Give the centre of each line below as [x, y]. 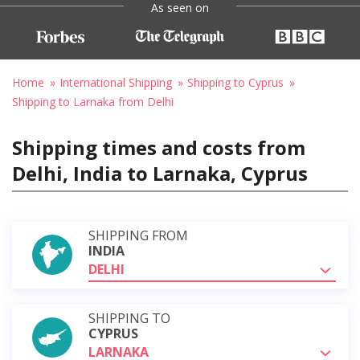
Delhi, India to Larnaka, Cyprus [160, 173]
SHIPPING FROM [138, 235]
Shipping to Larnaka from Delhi [93, 101]
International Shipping [116, 82]
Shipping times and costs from [159, 147]
